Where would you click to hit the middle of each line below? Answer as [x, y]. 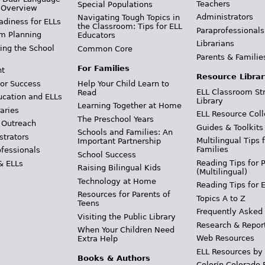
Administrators [225, 17]
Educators [96, 35]
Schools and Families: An [125, 132]
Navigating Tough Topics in [128, 18]
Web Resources [226, 238]
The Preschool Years [115, 119]
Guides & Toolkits [230, 127]
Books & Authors [114, 258]
